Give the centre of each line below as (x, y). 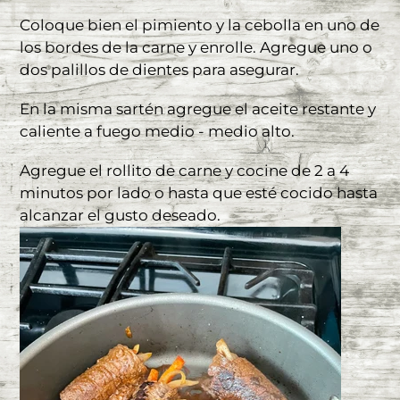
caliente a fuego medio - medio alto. (157, 131)
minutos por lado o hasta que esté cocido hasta (199, 193)
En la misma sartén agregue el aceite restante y (198, 109)
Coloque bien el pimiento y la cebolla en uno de (200, 25)
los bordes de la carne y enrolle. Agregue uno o (196, 47)
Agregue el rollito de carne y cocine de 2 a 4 (184, 171)
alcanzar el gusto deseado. (120, 216)
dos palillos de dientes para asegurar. (159, 69)
